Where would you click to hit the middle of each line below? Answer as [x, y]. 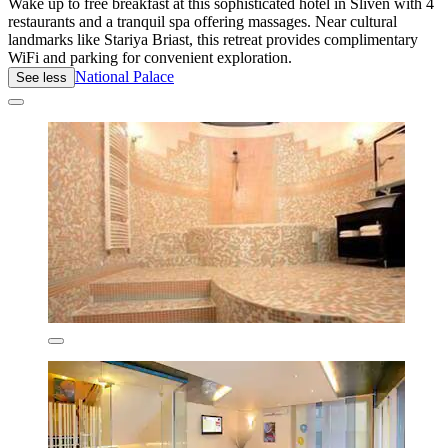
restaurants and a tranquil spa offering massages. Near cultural [202, 21]
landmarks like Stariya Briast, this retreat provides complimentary [213, 39]
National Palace [124, 76]
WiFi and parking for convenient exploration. [150, 57]
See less [41, 77]
